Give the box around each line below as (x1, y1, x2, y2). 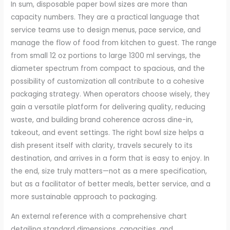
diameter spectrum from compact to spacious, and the (11, 63, 205, 73)
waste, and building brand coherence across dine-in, (11, 114, 194, 125)
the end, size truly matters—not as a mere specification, (11, 166, 207, 176)
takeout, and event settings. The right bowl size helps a (11, 127, 204, 138)
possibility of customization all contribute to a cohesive (11, 76, 205, 86)
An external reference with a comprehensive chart (11, 212, 187, 222)
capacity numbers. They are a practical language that (11, 12, 200, 22)
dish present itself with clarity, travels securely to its (11, 140, 193, 150)
